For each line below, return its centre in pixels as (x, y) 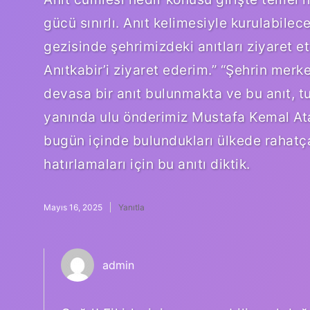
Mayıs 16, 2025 (73, 207)
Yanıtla (131, 207)
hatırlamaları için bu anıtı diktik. (147, 164)
